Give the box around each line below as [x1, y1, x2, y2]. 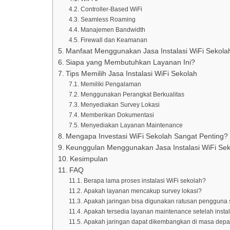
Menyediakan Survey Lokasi [80, 101, 160, 108]
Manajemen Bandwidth [80, 26, 145, 33]
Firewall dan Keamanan [80, 36, 147, 44]
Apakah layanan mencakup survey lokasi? [83, 187, 202, 195]
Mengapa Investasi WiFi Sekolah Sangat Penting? [65, 132, 228, 140]
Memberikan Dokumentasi [80, 111, 154, 119]
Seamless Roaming [80, 16, 136, 23]
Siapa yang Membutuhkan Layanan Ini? [65, 59, 195, 66]
